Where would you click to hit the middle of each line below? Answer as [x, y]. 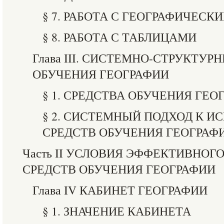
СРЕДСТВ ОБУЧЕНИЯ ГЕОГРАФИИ [119, 169]
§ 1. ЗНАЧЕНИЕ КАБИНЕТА [117, 211]
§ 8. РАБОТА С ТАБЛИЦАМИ [119, 37]
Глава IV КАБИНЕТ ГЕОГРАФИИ [120, 190]
